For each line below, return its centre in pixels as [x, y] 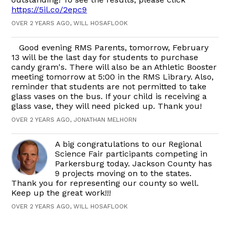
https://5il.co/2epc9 [49, 9]
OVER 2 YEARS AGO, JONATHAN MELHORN [74, 120]
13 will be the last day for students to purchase [105, 57]
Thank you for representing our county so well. [105, 183]
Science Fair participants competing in [131, 154]
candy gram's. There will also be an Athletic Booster [114, 67]
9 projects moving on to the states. [123, 173]
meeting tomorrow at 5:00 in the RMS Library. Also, [113, 77]
